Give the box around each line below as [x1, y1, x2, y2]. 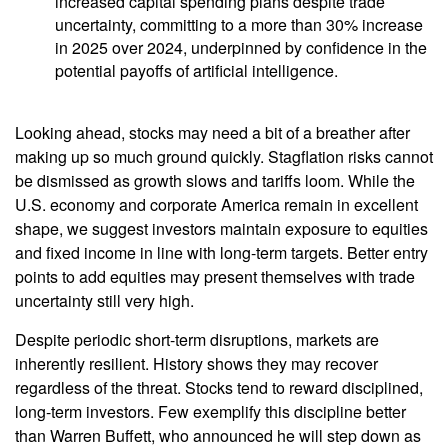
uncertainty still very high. [15, 289, 194, 313]
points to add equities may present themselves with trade [15, 265, 415, 289]
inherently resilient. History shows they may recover [15, 352, 378, 376]
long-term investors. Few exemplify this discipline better [15, 400, 406, 424]
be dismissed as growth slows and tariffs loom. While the [15, 169, 415, 193]
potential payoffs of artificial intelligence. [55, 59, 338, 83]
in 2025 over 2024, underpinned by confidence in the [55, 36, 427, 60]
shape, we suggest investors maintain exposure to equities [15, 217, 428, 241]
